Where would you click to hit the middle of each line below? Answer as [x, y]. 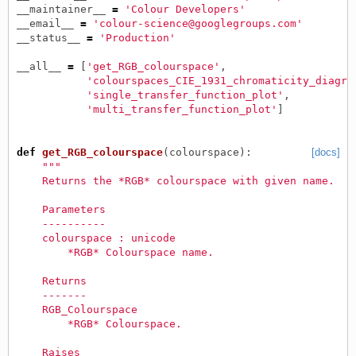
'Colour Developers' [185, 9]
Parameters [61, 209]
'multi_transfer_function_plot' [182, 109]
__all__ [39, 66]
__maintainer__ [61, 9]
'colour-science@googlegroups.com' [197, 23]
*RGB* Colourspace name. [115, 252]
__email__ [45, 23]
